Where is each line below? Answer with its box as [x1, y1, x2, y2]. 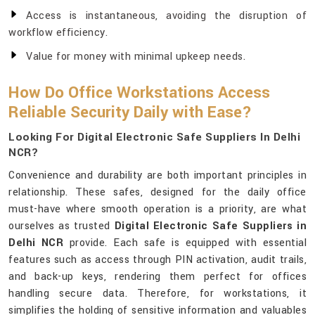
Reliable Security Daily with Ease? [8, 101, 252, 124]
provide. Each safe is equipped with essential [63, 236, 307, 251]
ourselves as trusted [8, 219, 115, 234]
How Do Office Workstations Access [8, 82, 270, 105]
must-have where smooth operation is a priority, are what [8, 202, 307, 217]
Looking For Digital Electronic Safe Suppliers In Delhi [8, 129, 300, 146]
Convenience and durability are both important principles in [8, 168, 307, 184]
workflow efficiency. [8, 25, 108, 41]
